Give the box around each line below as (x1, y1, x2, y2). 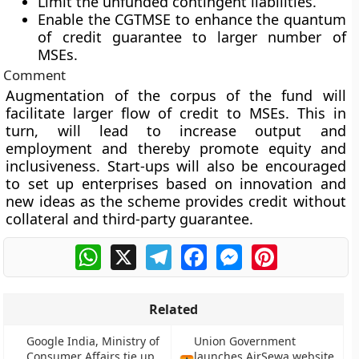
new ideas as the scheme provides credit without (6, 192, 346, 211)
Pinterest (276, 242, 333, 260)
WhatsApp (100, 242, 163, 260)
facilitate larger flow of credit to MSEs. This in (6, 103, 346, 123)
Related (149, 301, 199, 318)
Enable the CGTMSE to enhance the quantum (38, 10, 346, 29)
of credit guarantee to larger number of (38, 27, 346, 46)
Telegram (171, 242, 228, 260)
